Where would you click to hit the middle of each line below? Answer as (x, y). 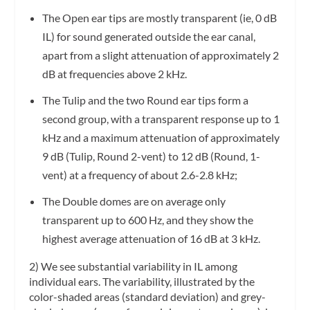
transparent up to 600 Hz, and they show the (147, 220)
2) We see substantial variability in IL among (134, 266)
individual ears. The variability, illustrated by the (142, 282)
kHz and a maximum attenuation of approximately (161, 138)
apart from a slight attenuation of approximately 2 (160, 55)
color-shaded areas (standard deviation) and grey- (148, 297)
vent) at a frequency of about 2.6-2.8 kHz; (139, 175)
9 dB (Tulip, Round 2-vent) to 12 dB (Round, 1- (151, 156)
